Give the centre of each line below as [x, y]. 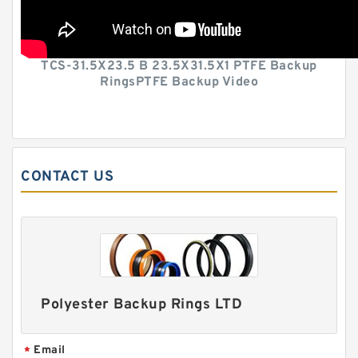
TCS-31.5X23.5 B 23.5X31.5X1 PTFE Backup [179, 66]
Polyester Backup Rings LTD [142, 305]
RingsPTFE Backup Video [179, 82]
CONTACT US [67, 177]
